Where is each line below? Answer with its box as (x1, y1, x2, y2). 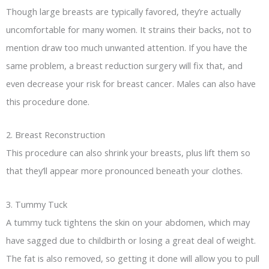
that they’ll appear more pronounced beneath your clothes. (6, 165, 243, 177)
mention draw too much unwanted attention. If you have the (6, 41, 247, 53)
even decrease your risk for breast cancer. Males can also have (6, 77, 256, 89)
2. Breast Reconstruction (6, 128, 105, 141)
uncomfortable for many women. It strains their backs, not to (6, 23, 252, 35)
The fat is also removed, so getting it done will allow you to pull (6, 252, 259, 264)
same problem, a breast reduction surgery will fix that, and (6, 59, 243, 71)
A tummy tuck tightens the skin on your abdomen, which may (6, 216, 250, 228)
